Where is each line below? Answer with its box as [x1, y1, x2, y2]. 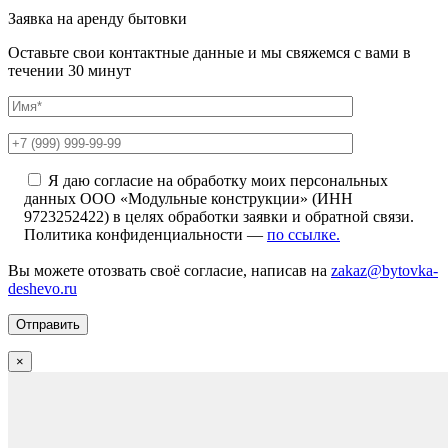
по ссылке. [267, 225, 340, 243]
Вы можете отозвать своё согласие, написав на [8, 261, 331, 279]
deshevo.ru [8, 279, 77, 297]
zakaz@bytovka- [331, 261, 438, 279]
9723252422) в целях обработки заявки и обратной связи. [24, 207, 414, 225]
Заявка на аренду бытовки [8, 9, 187, 27]
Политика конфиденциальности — [24, 225, 267, 243]
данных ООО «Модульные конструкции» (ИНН [24, 189, 353, 207]
